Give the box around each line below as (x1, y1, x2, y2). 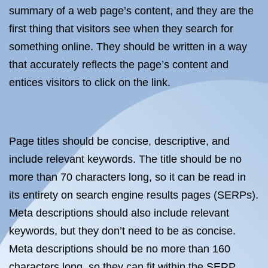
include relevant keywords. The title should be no (9, 153, 242, 165)
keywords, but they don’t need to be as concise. (9, 225, 236, 237)
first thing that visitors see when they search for (9, 23, 233, 35)
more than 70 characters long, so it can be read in (9, 171, 246, 183)
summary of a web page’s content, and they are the (9, 5, 254, 17)
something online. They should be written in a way (9, 41, 247, 53)
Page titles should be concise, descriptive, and (9, 135, 230, 147)
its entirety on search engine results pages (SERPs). (9, 189, 258, 201)
